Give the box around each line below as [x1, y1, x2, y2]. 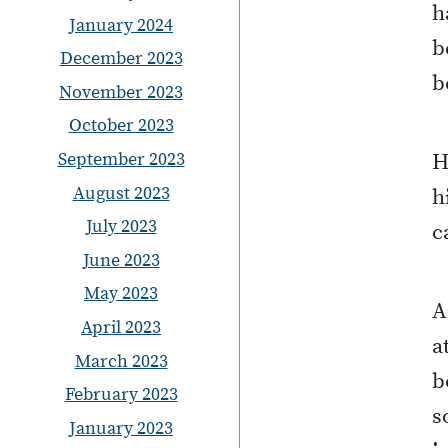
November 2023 [59, 80, 183, 104]
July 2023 [85, 215, 157, 239]
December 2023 [59, 47, 183, 71]
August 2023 [72, 181, 170, 205]
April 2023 [81, 315, 161, 339]
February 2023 [64, 383, 178, 407]
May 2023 [84, 282, 158, 306]
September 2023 [57, 148, 185, 172]
